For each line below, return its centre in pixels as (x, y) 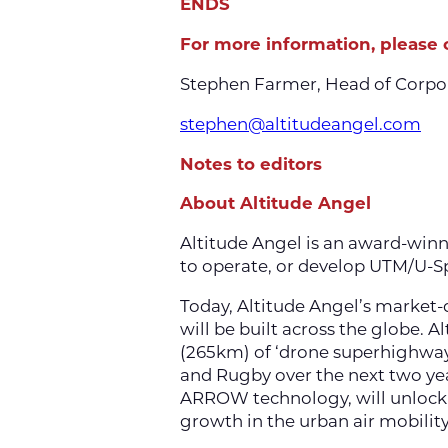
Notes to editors (251, 163)
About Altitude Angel (275, 203)
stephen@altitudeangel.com (300, 123)
